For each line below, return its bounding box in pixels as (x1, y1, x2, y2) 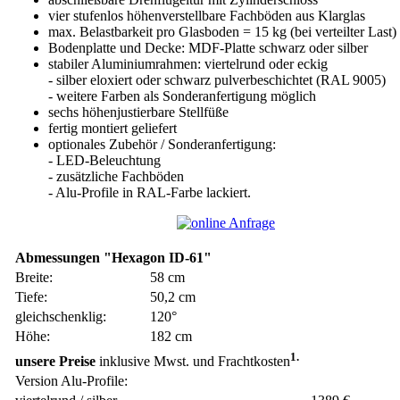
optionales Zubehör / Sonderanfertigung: (48, 136, 276, 152)
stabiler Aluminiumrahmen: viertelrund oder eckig (48, 55, 328, 71)
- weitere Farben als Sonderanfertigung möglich (48, 87, 316, 104)
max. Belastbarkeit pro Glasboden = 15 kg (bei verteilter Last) (48, 23, 396, 39)
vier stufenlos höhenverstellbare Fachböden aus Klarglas (48, 7, 365, 23)
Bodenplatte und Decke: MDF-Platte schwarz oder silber (48, 39, 368, 55)
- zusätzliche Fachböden (48, 168, 184, 184)
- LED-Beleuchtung (48, 152, 161, 168)
